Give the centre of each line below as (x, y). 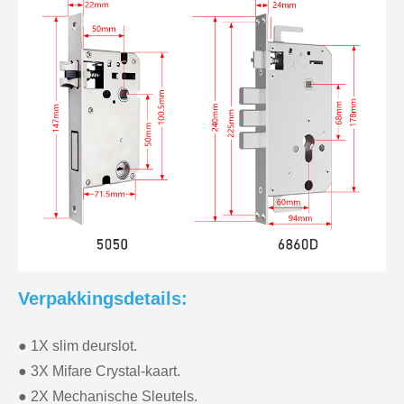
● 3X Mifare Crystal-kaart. (99, 371)
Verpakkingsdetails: (103, 298)
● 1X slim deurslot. (78, 345)
